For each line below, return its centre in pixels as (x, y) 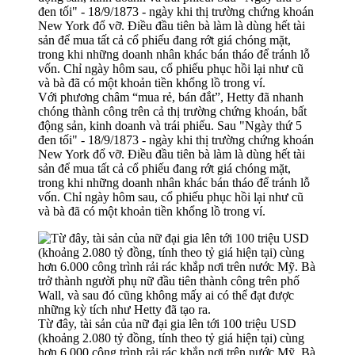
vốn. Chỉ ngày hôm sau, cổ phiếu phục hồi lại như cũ (171, 197)
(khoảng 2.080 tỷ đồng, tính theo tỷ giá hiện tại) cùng (171, 338)
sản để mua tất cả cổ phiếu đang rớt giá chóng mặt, (164, 168)
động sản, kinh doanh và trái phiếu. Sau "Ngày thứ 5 (170, 125)
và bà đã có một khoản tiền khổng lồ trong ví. (152, 211)
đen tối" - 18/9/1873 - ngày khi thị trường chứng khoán (176, 139)
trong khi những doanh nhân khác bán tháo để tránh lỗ (174, 182)
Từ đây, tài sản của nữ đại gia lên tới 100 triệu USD (167, 323)
